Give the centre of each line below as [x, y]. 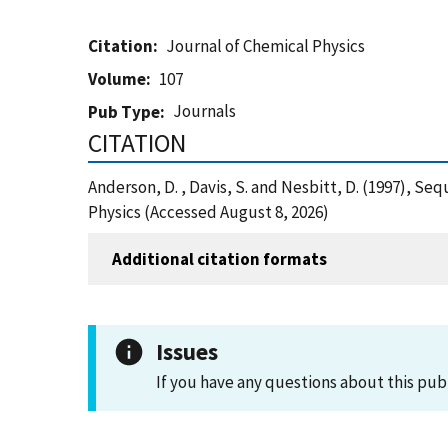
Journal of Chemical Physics [266, 46]
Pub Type [124, 112]
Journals [205, 111]
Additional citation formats [219, 258]
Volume [117, 79]
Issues [187, 351]
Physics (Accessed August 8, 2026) [208, 212]
